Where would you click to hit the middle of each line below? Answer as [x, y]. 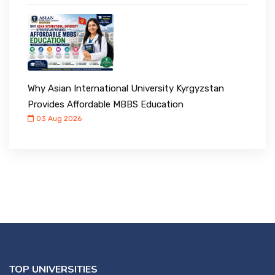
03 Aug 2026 [58, 119]
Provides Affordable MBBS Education [106, 105]
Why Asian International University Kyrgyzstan [126, 89]
